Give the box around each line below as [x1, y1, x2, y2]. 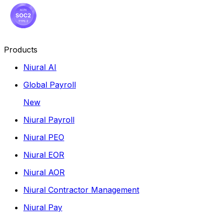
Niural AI [23, 62, 56, 72]
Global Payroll [23, 79, 76, 90]
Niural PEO [23, 132, 64, 142]
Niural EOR [23, 149, 64, 160]
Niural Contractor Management [23, 184, 139, 195]
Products [4, 44, 37, 54]
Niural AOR [23, 167, 65, 177]
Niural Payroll [23, 114, 74, 125]
